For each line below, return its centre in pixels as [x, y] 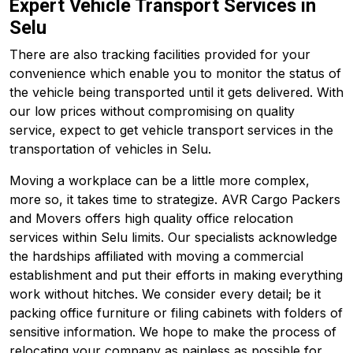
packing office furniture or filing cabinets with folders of [176, 313]
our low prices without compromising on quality [152, 111]
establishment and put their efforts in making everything [176, 275]
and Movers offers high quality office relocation [151, 218]
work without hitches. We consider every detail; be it [165, 294]
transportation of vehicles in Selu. [110, 149]
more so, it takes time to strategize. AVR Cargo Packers [175, 199]
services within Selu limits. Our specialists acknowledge [173, 237]
